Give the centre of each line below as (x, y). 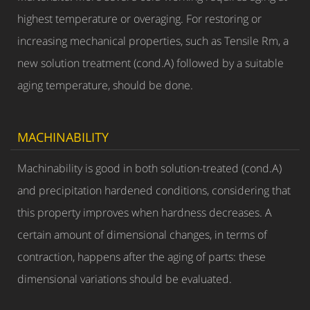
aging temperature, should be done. (105, 85)
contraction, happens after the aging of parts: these (142, 257)
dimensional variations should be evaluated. (125, 279)
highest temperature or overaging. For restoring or (139, 19)
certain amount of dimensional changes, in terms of (142, 235)
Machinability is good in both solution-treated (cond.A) (149, 168)
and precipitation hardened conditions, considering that (154, 190)
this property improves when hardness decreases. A (145, 212)
